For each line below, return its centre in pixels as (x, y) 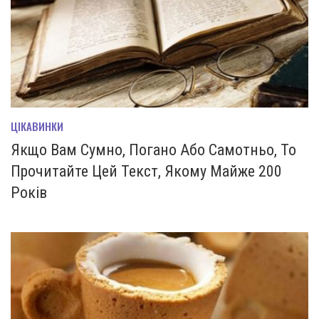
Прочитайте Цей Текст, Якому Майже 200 (146, 172)
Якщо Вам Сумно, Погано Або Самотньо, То (153, 150)
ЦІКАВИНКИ (37, 126)
